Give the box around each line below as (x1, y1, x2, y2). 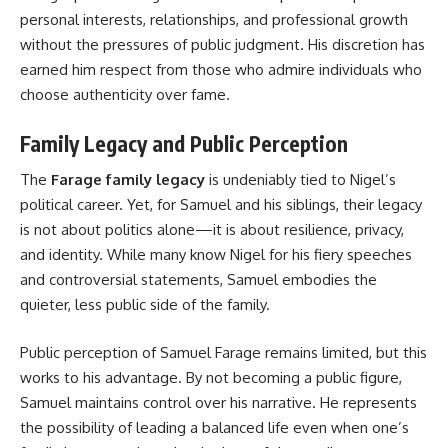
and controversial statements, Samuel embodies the (20, 270, 377, 290)
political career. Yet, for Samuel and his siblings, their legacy (20, 195, 422, 215)
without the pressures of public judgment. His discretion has (20, 35, 425, 55)
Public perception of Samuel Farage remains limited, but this (20, 342, 427, 362)
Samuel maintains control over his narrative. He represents (20, 392, 417, 412)
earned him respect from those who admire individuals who (20, 60, 422, 80)
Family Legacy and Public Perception (20, 129, 348, 157)
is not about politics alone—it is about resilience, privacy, (20, 220, 404, 240)
